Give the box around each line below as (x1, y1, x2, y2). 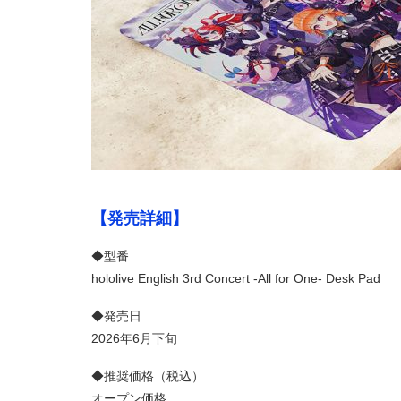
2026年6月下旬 (91, 331, 177, 346)
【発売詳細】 (91, 209, 188, 227)
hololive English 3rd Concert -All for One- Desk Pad (91, 271, 380, 286)
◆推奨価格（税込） (91, 368, 204, 383)
